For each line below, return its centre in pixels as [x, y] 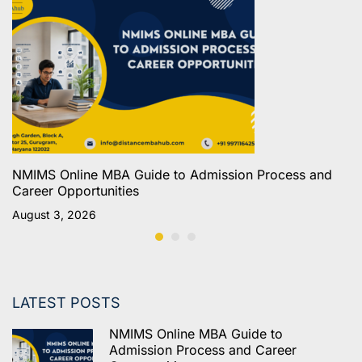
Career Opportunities [76, 190]
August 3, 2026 [54, 214]
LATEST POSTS [66, 302]
